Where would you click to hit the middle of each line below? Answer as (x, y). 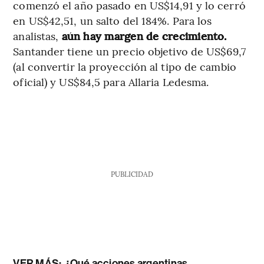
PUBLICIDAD (132, 174)
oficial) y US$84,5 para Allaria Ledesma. (111, 82)
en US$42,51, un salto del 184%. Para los (113, 21)
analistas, (37, 36)
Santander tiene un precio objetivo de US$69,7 (129, 51)
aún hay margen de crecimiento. (144, 36)
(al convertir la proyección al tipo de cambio (125, 67)
